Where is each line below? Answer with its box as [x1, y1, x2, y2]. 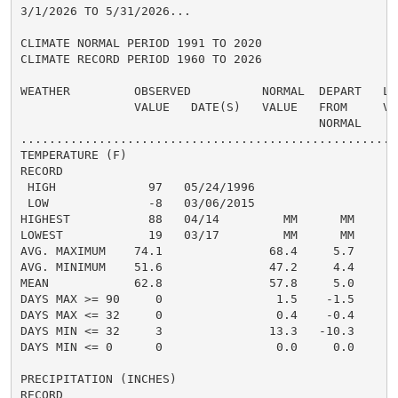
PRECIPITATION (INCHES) [20, 371, 177, 386]
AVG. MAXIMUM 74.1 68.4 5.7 [20, 243, 354, 258]
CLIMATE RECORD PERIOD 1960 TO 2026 [20, 52, 262, 66]
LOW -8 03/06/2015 [20, 195, 255, 210]
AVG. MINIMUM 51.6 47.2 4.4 [20, 259, 354, 274]
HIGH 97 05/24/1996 [20, 179, 255, 194]
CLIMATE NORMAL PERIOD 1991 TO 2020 [20, 36, 262, 50]
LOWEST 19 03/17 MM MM [20, 227, 354, 242]
